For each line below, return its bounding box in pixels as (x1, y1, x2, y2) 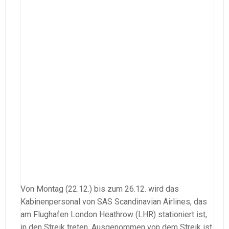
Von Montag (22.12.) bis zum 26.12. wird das (20, 184, 179, 194)
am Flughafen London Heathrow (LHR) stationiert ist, (20, 209, 207, 219)
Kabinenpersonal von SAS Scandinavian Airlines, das (20, 196, 207, 207)
